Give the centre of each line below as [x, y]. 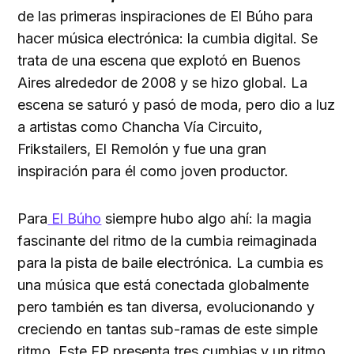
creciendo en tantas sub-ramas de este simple [168, 330]
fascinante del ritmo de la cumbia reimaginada [168, 241]
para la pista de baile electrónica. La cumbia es [171, 263]
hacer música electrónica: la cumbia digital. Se [168, 39]
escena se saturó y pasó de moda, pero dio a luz [177, 105]
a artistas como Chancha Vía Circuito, [140, 127]
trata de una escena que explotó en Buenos [159, 61]
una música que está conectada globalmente [164, 285]
